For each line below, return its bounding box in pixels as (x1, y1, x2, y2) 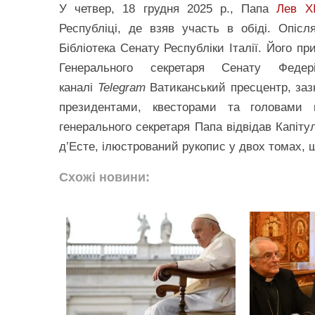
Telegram (97, 81, 146, 94)
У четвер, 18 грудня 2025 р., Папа (59, 2, 277, 15)
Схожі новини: (59, 170, 150, 184)
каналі (59, 81, 98, 94)
